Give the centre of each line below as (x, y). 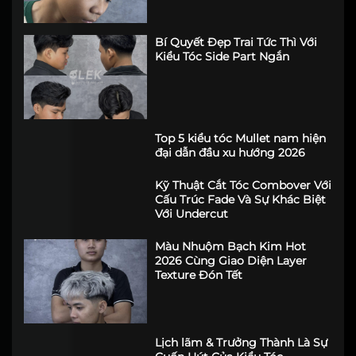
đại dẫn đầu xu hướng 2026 (230, 153)
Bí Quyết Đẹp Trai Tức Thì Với (236, 42)
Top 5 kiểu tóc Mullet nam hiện (241, 139)
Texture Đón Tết (199, 275)
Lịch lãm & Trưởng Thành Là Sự (242, 343)
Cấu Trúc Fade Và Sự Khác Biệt (241, 200)
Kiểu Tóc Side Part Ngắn (222, 56)
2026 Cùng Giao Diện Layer (231, 261)
